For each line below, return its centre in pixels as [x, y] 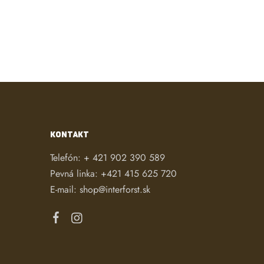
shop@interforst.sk [115, 189]
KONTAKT [70, 135]
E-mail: [65, 189]
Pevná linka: [75, 174]
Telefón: [67, 158]
